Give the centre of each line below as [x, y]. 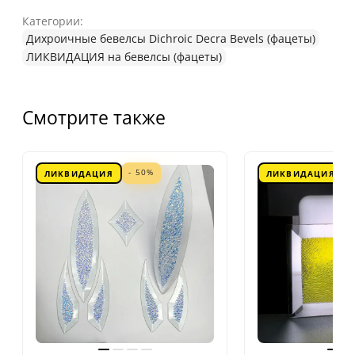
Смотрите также [94, 117]
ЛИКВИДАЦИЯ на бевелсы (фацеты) [124, 56]
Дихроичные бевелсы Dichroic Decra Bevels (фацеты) [171, 38]
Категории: [53, 21]
